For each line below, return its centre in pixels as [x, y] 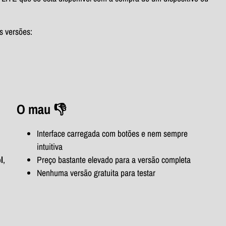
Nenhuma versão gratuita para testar [96, 173]
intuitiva [49, 146]
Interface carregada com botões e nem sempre [112, 133]
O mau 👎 [41, 109]
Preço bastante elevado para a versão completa [114, 159]
